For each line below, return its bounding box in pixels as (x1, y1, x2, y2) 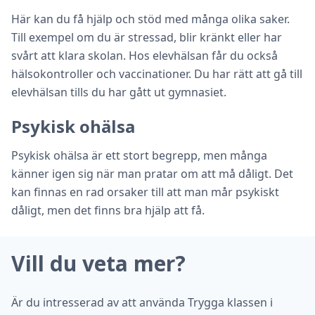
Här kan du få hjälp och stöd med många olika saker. (11, 11, 290, 27)
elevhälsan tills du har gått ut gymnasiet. (11, 84, 226, 100)
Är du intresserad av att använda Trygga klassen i (11, 295, 273, 310)
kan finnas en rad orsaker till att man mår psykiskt (11, 184, 279, 200)
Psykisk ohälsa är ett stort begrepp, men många (11, 148, 267, 163)
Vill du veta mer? (11, 249, 186, 278)
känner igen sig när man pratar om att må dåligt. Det (11, 166, 293, 181)
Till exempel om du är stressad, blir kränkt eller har (11, 30, 282, 45)
